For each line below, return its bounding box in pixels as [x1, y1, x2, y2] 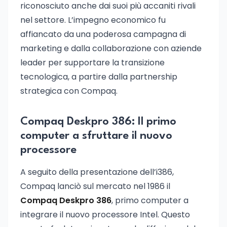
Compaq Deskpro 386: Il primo [20, 116, 176, 127]
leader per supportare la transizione [20, 57, 165, 68]
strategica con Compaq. [20, 85, 118, 97]
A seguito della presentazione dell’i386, [20, 166, 174, 178]
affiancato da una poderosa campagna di [20, 28, 186, 40]
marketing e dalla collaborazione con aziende [20, 43, 202, 54]
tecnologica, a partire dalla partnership [20, 71, 177, 83]
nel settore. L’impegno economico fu [20, 14, 166, 26]
